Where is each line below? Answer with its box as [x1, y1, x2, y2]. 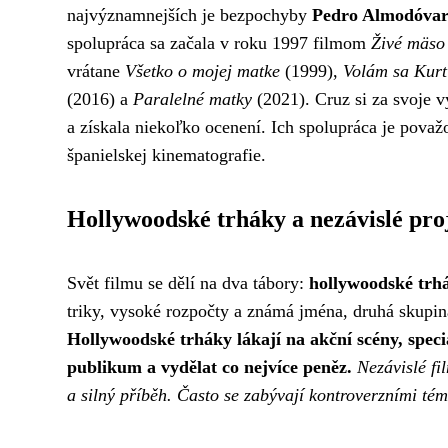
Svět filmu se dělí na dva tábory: [67, 272, 309, 293]
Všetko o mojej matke [125, 60, 280, 81]
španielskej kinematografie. [67, 144, 266, 165]
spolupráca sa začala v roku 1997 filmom [67, 32, 371, 53]
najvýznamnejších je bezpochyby [67, 4, 312, 25]
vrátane [67, 60, 125, 81]
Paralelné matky [133, 88, 252, 109]
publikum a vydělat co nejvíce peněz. [67, 356, 352, 377]
